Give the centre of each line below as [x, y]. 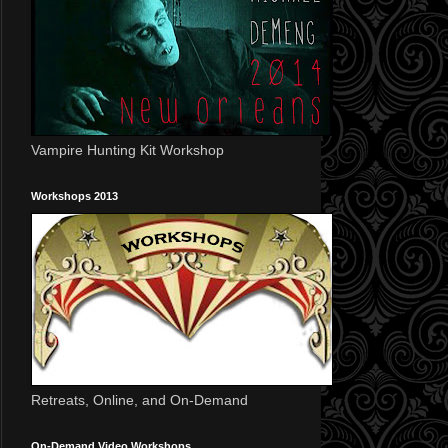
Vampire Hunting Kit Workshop [127, 149]
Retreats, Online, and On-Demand [139, 399]
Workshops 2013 [74, 195]
